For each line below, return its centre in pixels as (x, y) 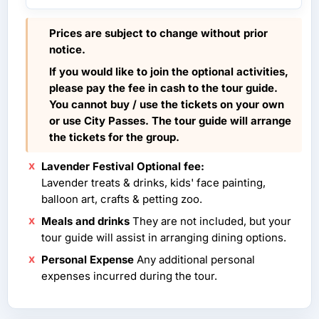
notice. (67, 49)
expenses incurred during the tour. (129, 276)
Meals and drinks (85, 221)
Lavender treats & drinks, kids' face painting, (153, 182)
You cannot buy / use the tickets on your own (167, 104)
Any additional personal (194, 259)
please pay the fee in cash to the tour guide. (163, 88)
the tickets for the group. (114, 137)
